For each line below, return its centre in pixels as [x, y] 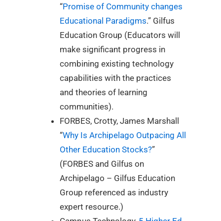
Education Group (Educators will [120, 35]
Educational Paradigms [103, 20]
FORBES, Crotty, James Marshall [119, 121]
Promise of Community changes [123, 6]
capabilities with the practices [115, 78]
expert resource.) [92, 206]
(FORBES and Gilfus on [102, 164]
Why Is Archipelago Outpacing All [124, 135]
